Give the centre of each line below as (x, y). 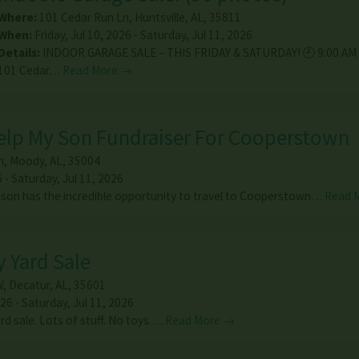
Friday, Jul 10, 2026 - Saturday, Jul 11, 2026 (142, 34)
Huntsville (159, 17)
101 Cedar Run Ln (84, 17)
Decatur (29, 285)
